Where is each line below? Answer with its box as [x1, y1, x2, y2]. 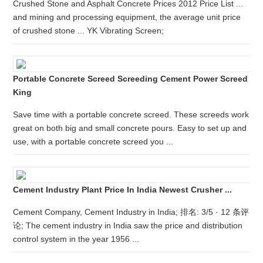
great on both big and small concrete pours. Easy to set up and [13, 123, 247, 133]
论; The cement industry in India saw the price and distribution [13, 221, 243, 230]
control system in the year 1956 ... [13, 234, 140, 244]
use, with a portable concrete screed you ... [13, 137, 174, 146]
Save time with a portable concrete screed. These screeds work [13, 110, 249, 119]
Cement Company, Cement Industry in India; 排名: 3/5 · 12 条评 [13, 207, 249, 217]
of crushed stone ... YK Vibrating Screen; [13, 26, 164, 35]
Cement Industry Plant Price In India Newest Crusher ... [13, 185, 232, 194]
